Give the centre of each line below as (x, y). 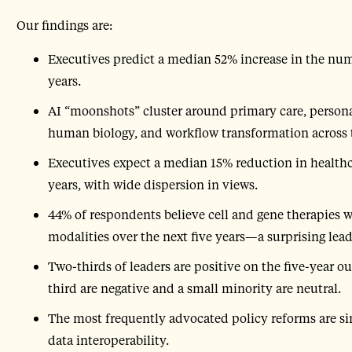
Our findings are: (64, 24)
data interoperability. (108, 340)
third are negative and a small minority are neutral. (194, 288)
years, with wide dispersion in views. (152, 185)
